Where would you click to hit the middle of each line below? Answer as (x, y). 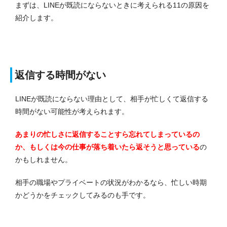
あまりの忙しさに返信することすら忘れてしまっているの (107, 135)
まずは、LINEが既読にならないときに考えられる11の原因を (112, 5)
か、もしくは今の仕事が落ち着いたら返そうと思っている (107, 147)
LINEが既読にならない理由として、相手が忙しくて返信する (112, 99)
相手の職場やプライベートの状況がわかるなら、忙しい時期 (111, 183)
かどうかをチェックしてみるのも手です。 (83, 195)
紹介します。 (36, 18)
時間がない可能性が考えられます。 (72, 112)
